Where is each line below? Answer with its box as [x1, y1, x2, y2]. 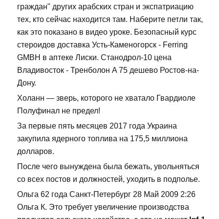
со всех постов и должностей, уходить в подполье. [17, 175, 200, 184]
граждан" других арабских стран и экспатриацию [17, 2, 194, 11]
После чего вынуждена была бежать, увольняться [17, 162, 199, 171]
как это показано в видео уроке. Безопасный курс [17, 28, 197, 37]
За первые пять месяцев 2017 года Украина [17, 122, 177, 131]
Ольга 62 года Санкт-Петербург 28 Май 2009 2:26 [17, 190, 196, 199]
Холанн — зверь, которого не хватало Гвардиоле [17, 94, 196, 103]
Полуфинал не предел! [17, 107, 100, 115]
